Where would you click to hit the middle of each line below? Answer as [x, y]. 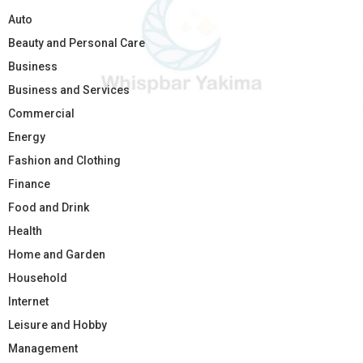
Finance [29, 184]
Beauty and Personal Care [77, 43]
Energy [27, 137]
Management [43, 349]
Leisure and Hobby [58, 325]
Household [38, 278]
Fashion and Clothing [64, 161]
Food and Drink [49, 208]
